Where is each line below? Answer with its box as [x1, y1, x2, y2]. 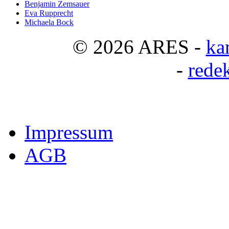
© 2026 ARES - [72, 36, 206, 58]
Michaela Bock [25, 18, 74, 27]
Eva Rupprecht [25, 9, 73, 18]
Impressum [25, 121, 113, 144]
